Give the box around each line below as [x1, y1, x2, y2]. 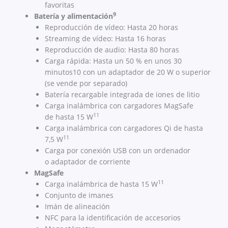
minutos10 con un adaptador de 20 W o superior [45, 67, 211, 77]
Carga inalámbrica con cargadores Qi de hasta [45, 123, 203, 133]
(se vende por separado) [45, 78, 127, 89]
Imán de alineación [45, 202, 110, 212]
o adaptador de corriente [45, 157, 130, 167]
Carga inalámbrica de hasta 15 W [45, 179, 158, 189]
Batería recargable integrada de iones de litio [45, 90, 199, 100]
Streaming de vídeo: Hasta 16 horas [45, 34, 166, 44]
